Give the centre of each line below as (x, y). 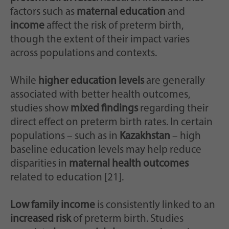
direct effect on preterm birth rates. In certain (111, 122)
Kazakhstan (146, 136)
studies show (40, 108)
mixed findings (104, 108)
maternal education (121, 12)
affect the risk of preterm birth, (114, 26)
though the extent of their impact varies (100, 39)
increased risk (41, 219)
